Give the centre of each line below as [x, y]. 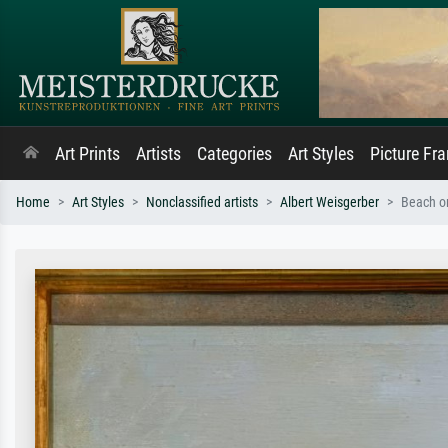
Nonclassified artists [202, 202]
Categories [234, 154]
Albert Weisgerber [329, 202]
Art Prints [87, 154]
